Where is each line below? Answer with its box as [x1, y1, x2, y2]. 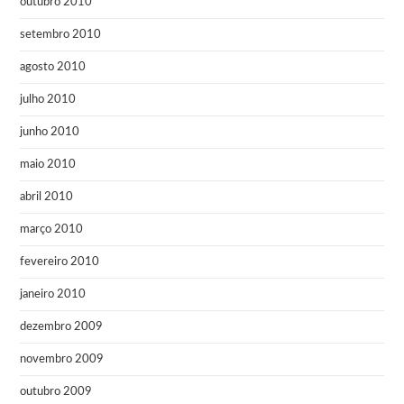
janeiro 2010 [20, 288, 87, 300]
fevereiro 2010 [20, 255, 100, 268]
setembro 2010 [20, 28, 102, 41]
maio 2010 [20, 158, 77, 170]
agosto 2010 [20, 60, 87, 73]
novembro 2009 [20, 353, 105, 365]
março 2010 [20, 223, 84, 235]
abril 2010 [20, 190, 74, 203]
